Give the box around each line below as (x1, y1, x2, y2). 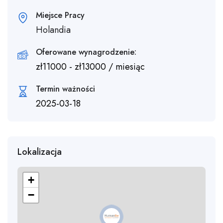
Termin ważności (36, 83, 95, 95)
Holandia (36, 23, 71, 37)
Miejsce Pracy (36, 9, 85, 21)
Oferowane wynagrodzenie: (36, 46, 136, 58)
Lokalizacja (17, 145, 62, 159)
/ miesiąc (106, 60, 145, 74)
